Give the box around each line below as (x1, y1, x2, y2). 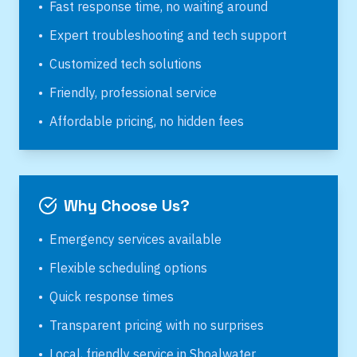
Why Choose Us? (64, 195, 190, 216)
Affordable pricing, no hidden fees (49, 113, 244, 129)
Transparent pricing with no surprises (49, 317, 264, 333)
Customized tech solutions (49, 56, 202, 72)
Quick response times (49, 288, 174, 304)
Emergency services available (49, 231, 222, 247)
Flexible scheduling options (49, 260, 207, 276)
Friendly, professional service (49, 84, 217, 100)
